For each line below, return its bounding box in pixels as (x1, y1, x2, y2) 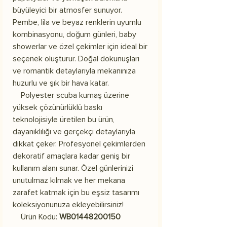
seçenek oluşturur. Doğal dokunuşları (13, 53, 139, 64)
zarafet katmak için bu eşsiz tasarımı (13, 187, 139, 198)
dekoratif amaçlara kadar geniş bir (13, 150, 130, 161)
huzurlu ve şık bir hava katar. (13, 78, 109, 88)
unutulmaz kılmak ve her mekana (13, 175, 125, 185)
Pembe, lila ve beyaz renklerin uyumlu (13, 17, 141, 27)
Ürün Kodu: (13, 211, 59, 222)
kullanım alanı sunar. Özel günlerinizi (13, 163, 133, 173)
